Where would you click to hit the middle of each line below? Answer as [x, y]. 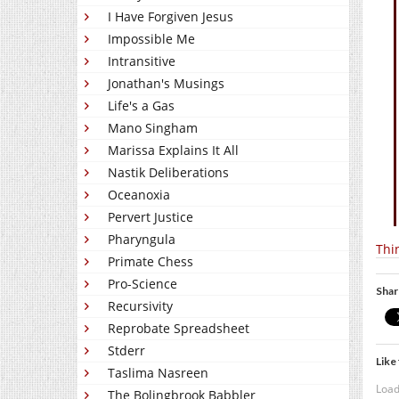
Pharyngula [142, 240]
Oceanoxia [139, 195]
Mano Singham [153, 128]
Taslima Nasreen [158, 373]
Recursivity [140, 306]
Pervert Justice [151, 217]
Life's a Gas [141, 106]
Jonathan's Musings [166, 84]
